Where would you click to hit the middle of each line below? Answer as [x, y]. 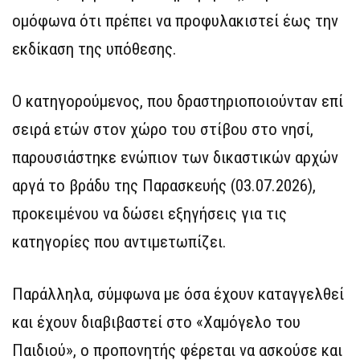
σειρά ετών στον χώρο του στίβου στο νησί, [163, 129]
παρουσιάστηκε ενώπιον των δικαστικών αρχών [175, 157]
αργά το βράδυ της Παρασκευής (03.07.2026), [164, 185]
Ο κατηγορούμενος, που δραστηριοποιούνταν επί [178, 101]
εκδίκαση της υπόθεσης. [94, 49]
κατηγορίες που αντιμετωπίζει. [119, 241]
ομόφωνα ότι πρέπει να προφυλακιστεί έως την [175, 20]
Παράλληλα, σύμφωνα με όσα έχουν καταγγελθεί [178, 294]
